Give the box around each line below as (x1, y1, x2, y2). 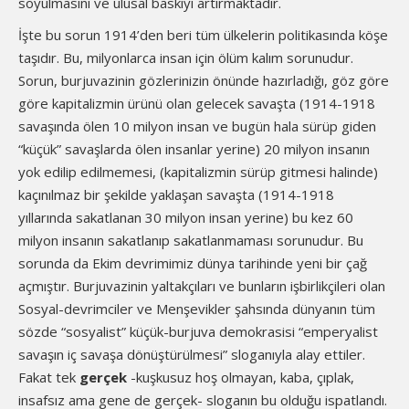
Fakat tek (18, 368, 79, 386)
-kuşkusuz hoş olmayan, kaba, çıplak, (127, 368, 354, 386)
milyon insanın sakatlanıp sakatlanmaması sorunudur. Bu (18, 231, 363, 249)
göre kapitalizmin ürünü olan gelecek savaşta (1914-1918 (18, 94, 375, 112)
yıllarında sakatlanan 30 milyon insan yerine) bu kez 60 (18, 208, 353, 226)
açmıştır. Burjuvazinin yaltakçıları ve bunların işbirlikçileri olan (18, 277, 385, 295)
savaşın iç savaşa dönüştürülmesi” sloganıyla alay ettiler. (18, 345, 365, 363)
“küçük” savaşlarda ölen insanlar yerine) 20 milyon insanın (18, 140, 370, 158)
